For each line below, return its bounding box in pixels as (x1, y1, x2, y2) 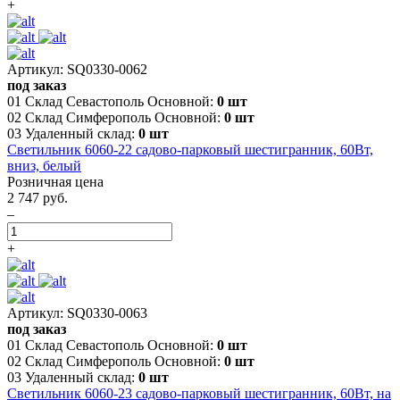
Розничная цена (7, 173, 104, 189)
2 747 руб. (7, 189, 68, 205)
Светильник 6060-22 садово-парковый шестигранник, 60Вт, (7, 141, 373, 157)
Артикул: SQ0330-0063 (7, 304, 147, 321)
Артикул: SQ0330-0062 (7, 61, 147, 77)
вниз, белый (7, 157, 81, 173)
